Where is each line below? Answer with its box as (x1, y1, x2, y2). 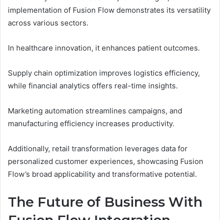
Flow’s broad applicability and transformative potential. (8, 169, 197, 179)
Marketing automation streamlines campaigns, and (8, 106, 182, 116)
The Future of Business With (8, 194, 202, 211)
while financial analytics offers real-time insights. (8, 81, 178, 91)
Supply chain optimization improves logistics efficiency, (8, 68, 200, 78)
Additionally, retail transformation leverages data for (8, 144, 188, 154)
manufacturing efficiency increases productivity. (8, 119, 174, 129)
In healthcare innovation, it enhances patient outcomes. (8, 43, 200, 53)
